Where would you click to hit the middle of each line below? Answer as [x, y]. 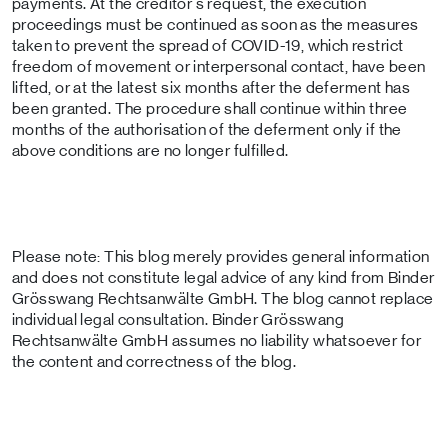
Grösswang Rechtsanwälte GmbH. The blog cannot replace [223, 298]
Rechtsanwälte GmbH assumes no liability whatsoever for [216, 340]
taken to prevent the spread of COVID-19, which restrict [208, 45]
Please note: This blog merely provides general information [221, 256]
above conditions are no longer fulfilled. [150, 150]
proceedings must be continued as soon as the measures [215, 24]
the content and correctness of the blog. [154, 361]
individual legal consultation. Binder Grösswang [178, 319]
